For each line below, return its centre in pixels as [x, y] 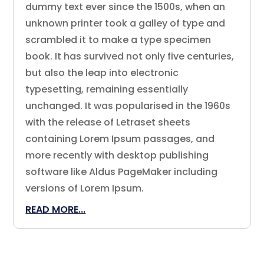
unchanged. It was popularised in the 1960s [128, 106]
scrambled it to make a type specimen [118, 40]
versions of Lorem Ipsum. [85, 189]
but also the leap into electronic [102, 73]
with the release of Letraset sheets [108, 123]
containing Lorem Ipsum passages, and [120, 139]
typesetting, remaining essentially [107, 90]
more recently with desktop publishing [117, 156]
